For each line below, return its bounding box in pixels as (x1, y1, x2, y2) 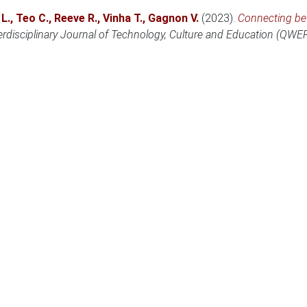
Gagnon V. (148, 12, 199, 25)
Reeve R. (54, 12, 97, 25)
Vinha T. (103, 12, 143, 25)
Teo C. (16, 12, 49, 25)
